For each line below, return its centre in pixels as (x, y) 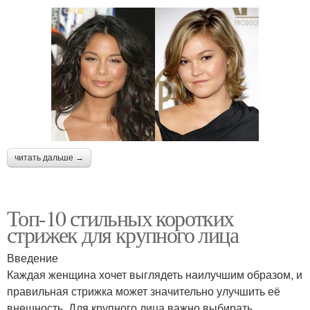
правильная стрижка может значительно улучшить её (144, 291)
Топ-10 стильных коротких (120, 217)
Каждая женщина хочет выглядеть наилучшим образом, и (155, 274)
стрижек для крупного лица (122, 234)
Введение (33, 257)
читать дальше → (49, 157)
